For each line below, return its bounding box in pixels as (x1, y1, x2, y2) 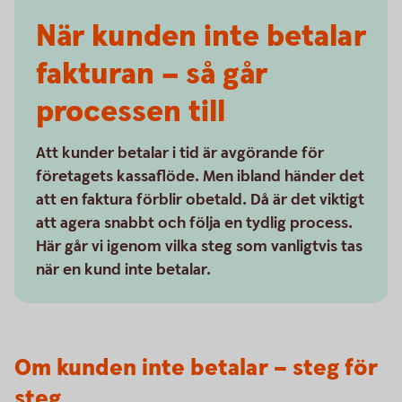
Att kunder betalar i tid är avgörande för (36, 143, 324, 163)
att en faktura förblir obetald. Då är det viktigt (36, 189, 364, 210)
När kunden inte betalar (36, 16, 366, 57)
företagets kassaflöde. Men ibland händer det (36, 166, 364, 187)
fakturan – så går (36, 54, 267, 95)
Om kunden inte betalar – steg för (14, 353, 378, 384)
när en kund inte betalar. (36, 259, 211, 280)
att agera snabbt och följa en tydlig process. (36, 213, 353, 233)
